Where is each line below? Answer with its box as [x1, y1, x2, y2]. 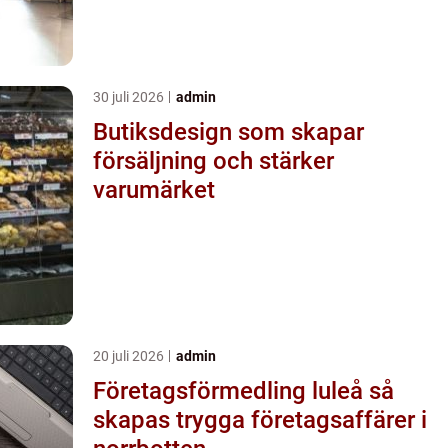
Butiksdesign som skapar [93, 117, 364, 146]
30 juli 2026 [93, 88, 167, 105]
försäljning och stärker [93, 146, 334, 175]
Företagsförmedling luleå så [93, 376, 369, 405]
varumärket [93, 175, 215, 204]
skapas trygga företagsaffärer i [93, 405, 427, 434]
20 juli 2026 [93, 347, 167, 364]
